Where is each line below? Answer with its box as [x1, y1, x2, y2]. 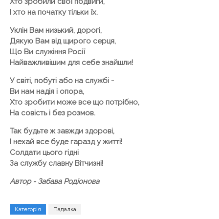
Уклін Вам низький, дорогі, [10, 26, 102, 35]
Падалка [53, 206, 76, 213]
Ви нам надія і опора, [10, 87, 84, 96]
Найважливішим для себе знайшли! [10, 58, 133, 67]
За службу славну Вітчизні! [10, 159, 103, 168]
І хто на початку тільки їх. [10, 8, 98, 17]
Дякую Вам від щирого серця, [10, 37, 116, 45]
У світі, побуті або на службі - [10, 76, 114, 85]
